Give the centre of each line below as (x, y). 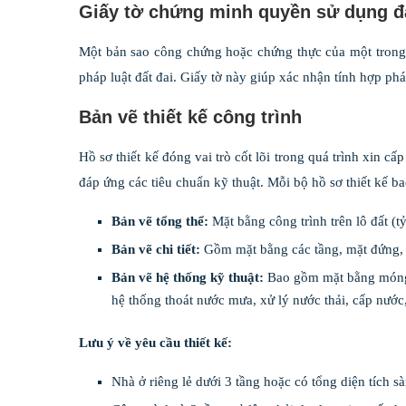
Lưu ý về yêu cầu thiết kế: (155, 342)
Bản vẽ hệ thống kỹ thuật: (188, 277)
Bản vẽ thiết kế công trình (190, 116)
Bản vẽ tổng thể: (160, 221)
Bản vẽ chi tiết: (156, 249)
